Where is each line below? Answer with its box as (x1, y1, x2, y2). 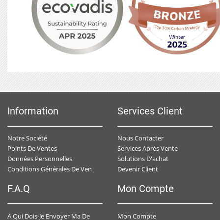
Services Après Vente (117, 144, 178, 153)
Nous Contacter (117, 134, 164, 143)
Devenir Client (117, 165, 158, 174)
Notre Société (7, 134, 47, 143)
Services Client (117, 105, 183, 117)
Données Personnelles (7, 154, 72, 164)
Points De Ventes (7, 144, 57, 153)
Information (7, 105, 58, 117)
